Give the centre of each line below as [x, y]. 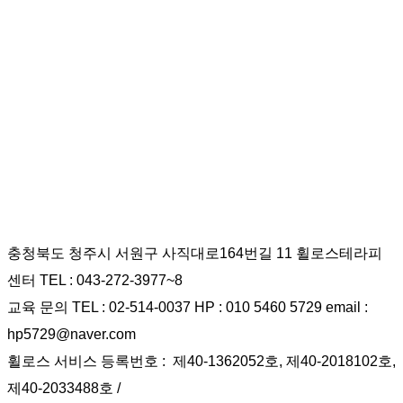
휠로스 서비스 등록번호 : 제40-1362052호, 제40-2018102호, [201, 362]
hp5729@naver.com [72, 335]
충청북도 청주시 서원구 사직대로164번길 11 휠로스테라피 [195, 254]
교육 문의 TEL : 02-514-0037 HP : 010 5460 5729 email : [188, 308]
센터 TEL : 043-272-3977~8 [95, 281]
